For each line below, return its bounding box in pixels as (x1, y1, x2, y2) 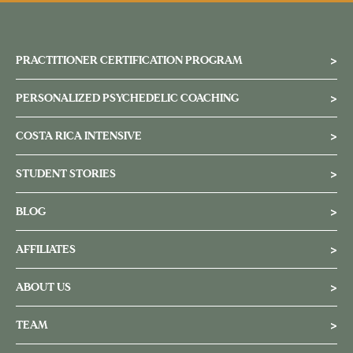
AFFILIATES (16, 242, 76, 258)
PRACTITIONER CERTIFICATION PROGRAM (16, 53, 243, 69)
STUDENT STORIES (16, 166, 116, 182)
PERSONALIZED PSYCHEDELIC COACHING (16, 91, 239, 106)
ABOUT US (16, 280, 71, 295)
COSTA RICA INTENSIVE (16, 128, 142, 144)
